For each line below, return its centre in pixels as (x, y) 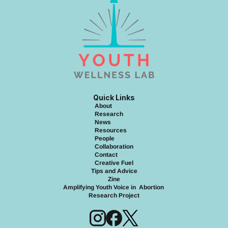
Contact (106, 155)
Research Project (114, 195)
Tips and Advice (114, 171)
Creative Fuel (114, 163)
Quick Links (114, 97)
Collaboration (114, 147)
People (105, 138)
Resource (109, 130)
